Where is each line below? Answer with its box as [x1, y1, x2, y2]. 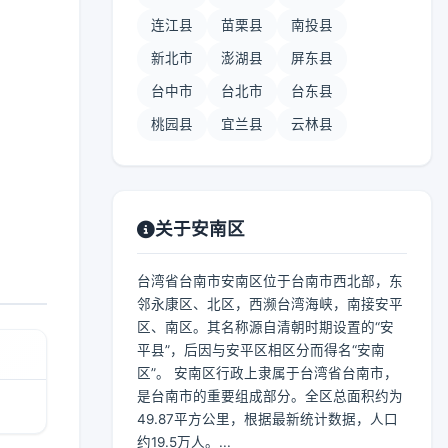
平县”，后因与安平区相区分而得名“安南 [137, 342, 385, 358]
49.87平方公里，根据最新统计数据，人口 [137, 411, 398, 427]
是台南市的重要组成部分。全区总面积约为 [137, 388, 403, 404]
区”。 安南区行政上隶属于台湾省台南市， [137, 365, 398, 381]
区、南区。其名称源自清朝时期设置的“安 [137, 319, 394, 335]
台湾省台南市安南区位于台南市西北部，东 [137, 273, 403, 289]
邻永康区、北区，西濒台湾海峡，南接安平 [137, 296, 403, 312]
